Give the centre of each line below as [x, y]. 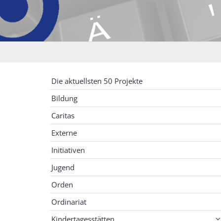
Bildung [64, 98]
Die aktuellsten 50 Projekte [97, 81]
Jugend [63, 167]
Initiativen [68, 150]
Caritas [63, 115]
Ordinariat [69, 202]
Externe [64, 132]
